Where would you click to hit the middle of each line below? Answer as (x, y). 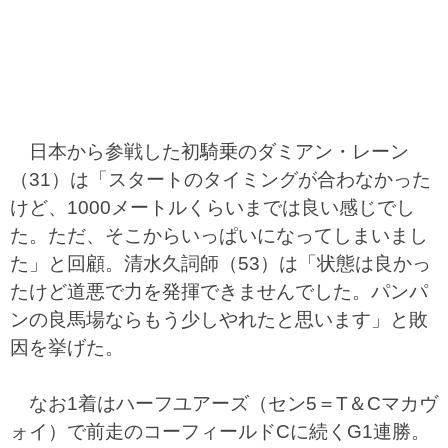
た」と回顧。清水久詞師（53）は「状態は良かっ (220, 263)
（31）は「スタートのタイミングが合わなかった (220, 179)
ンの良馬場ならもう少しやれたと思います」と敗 (219, 319)
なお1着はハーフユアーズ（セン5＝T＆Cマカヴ (224, 403)
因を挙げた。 (67, 347)
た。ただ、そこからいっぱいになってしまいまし (219, 235)
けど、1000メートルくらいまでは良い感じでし (212, 207)
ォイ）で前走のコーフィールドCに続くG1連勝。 (220, 431)
